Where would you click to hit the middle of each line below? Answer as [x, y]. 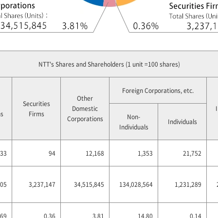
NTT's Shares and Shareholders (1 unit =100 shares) [109, 64]
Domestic [85, 108]
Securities [36, 103]
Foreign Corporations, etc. [158, 90]
